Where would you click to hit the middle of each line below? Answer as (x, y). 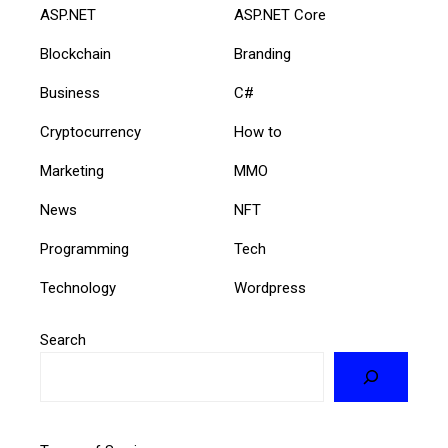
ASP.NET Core (280, 14)
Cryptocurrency (90, 131)
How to (258, 131)
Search (63, 339)
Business (70, 92)
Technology (78, 287)
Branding (262, 53)
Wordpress (270, 287)
